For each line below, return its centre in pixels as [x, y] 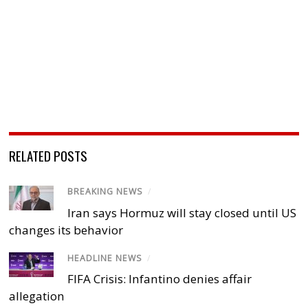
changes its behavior [66, 230]
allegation [37, 296]
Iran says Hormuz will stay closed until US [182, 212]
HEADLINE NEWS [105, 258]
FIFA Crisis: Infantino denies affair [160, 278]
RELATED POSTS [48, 156]
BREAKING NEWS [106, 192]
